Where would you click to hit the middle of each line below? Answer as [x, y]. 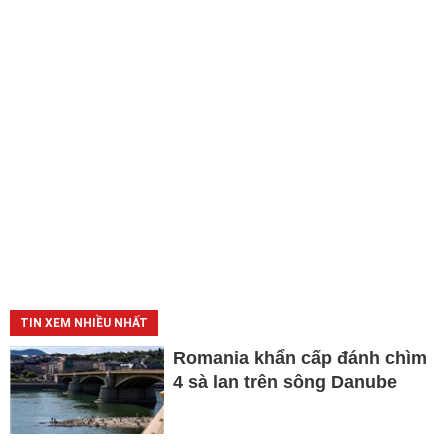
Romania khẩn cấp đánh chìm [299, 358]
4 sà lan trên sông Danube [284, 382]
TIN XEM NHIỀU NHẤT [84, 323]
